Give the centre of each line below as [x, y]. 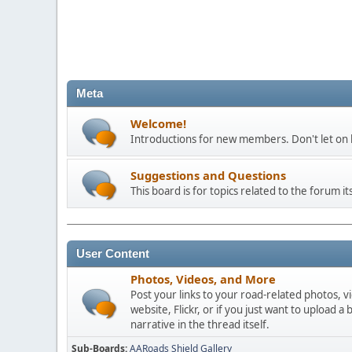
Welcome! [158, 123]
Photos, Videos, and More [203, 279]
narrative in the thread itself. [200, 324]
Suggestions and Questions [208, 175]
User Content [113, 254]
